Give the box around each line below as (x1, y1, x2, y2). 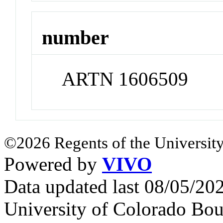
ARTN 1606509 (62, 68, 189, 90)
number (42, 26, 110, 49)
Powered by (4, 153, 102, 175)
